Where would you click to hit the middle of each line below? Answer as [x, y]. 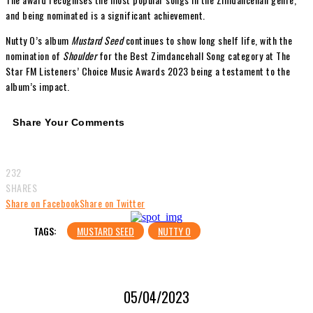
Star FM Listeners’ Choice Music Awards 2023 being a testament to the [148, 71]
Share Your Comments [69, 122]
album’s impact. [38, 86]
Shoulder [80, 55]
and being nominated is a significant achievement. [105, 15]
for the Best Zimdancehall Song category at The [194, 55]
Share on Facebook [43, 203]
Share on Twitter [112, 203]
